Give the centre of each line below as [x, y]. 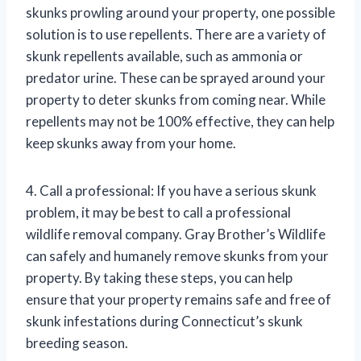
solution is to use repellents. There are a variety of [176, 34]
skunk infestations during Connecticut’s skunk [164, 321]
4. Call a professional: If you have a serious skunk [171, 190]
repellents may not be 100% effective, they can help [180, 121]
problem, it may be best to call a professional [158, 212]
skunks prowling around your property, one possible [180, 12]
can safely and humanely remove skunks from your [177, 255]
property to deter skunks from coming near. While [176, 99]
